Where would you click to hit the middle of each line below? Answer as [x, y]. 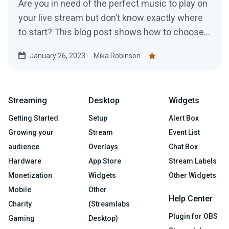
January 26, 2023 [58, 56]
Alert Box [184, 118]
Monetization [30, 176]
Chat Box [183, 147]
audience [24, 147]
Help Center [191, 199]
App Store [105, 161]
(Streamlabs [109, 204]
